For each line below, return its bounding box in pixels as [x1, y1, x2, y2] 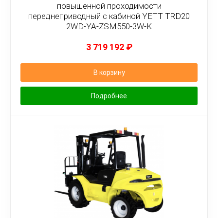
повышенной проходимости [56, 1, 162, 11]
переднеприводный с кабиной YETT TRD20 [28, 11, 190, 21]
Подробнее [91, 92, 127, 100]
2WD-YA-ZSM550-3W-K [66, 21, 152, 31]
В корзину [93, 69, 125, 76]
